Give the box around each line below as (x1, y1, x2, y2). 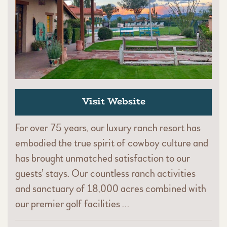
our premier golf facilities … (15, 197, 129, 210)
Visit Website (82, 94, 145, 108)
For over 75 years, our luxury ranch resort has (15, 121, 201, 134)
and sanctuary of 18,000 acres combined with (15, 182, 206, 195)
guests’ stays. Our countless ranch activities (15, 167, 196, 180)
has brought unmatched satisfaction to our (15, 152, 190, 165)
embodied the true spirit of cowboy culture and (15, 136, 208, 149)
